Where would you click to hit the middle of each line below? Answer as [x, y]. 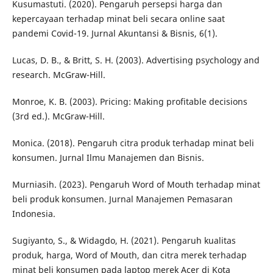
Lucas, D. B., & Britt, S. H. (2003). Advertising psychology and [136, 60]
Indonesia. [34, 214]
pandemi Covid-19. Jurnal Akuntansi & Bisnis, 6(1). [115, 34]
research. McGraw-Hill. [58, 75]
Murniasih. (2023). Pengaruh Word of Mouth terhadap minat [136, 185]
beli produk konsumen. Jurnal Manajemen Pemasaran [122, 199]
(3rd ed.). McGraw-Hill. [58, 116]
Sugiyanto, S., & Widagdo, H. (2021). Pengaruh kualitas [124, 241]
